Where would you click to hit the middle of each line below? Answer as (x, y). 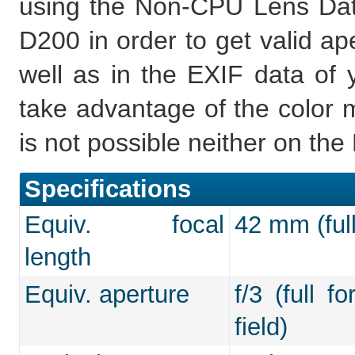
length (58, 257)
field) (261, 326)
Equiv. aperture (107, 294)
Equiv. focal (124, 224)
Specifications (108, 189)
